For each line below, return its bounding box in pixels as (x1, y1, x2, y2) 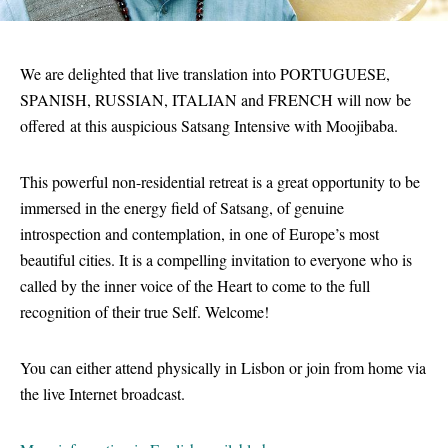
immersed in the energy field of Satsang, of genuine (20, 196, 344, 218)
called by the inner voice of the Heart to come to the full (20, 274, 370, 296)
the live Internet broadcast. (20, 382, 185, 404)
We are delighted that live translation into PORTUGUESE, (20, 62, 390, 84)
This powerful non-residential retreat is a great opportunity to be (20, 170, 420, 192)
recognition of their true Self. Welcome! (20, 300, 269, 322)
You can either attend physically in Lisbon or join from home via (20, 356, 426, 378)
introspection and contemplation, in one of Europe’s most (20, 222, 379, 244)
